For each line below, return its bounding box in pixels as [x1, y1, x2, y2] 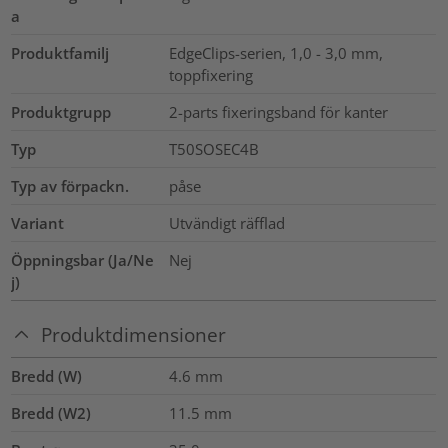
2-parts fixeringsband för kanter [168, 102, 388, 123]
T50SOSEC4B [168, 139, 259, 160]
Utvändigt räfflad [168, 213, 285, 234]
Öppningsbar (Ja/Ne [11, 250, 155, 271]
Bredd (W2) [11, 402, 92, 423]
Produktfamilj [11, 43, 110, 64]
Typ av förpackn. [11, 176, 130, 197]
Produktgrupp [11, 102, 112, 123]
